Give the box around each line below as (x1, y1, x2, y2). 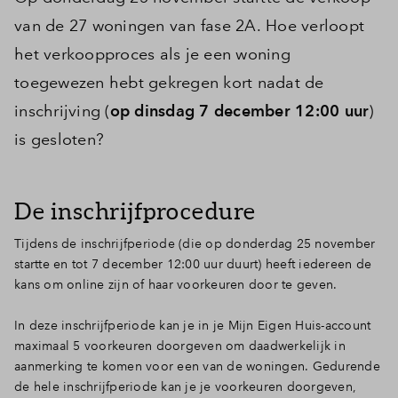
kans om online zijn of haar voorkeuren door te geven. (14, 275, 341, 292)
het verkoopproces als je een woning (14, 44, 291, 64)
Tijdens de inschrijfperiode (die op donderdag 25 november (14, 235, 376, 251)
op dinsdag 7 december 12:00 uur (109, 100, 370, 120)
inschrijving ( (14, 100, 110, 121)
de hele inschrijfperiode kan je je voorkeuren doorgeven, (14, 378, 356, 394)
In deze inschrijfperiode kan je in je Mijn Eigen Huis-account (14, 316, 371, 333)
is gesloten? (14, 129, 114, 149)
